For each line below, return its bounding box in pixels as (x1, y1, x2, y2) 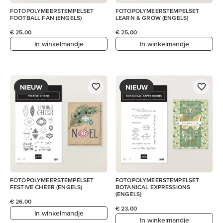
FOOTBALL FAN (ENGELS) (10, 14, 82, 21)
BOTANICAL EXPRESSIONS (115, 184, 191, 190)
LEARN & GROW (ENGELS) (115, 14, 189, 21)
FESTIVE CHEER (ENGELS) (10, 184, 83, 190)
